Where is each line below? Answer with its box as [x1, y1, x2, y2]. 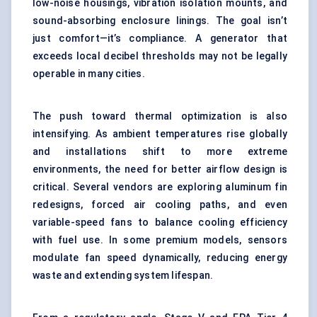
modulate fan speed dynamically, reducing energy [33, 252, 287, 264]
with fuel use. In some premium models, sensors [33, 234, 287, 246]
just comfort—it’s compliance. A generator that [33, 33, 287, 45]
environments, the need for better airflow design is [33, 163, 287, 175]
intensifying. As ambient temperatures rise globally [33, 128, 287, 140]
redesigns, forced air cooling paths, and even [33, 199, 287, 211]
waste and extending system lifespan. [33, 270, 214, 282]
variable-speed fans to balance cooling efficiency [33, 217, 287, 229]
